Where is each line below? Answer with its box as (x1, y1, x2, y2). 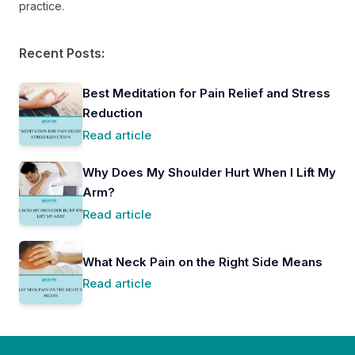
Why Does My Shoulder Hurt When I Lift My (82, 165, 336, 181)
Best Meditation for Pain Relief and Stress (82, 86, 330, 101)
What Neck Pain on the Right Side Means (82, 254, 323, 269)
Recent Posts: (19, 45, 105, 62)
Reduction (82, 105, 143, 121)
